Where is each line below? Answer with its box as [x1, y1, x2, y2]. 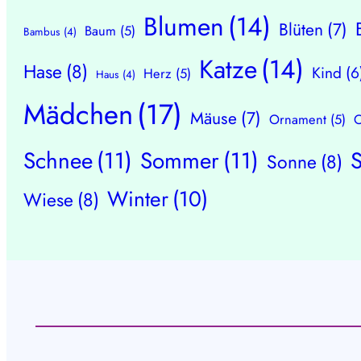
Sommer [140, 144, 220, 177]
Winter [107, 184, 169, 215]
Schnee [23, 144, 93, 177]
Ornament [269, 110, 327, 130]
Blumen [143, 8, 225, 46]
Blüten [279, 17, 324, 43]
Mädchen [23, 94, 134, 135]
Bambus [23, 24, 60, 40]
